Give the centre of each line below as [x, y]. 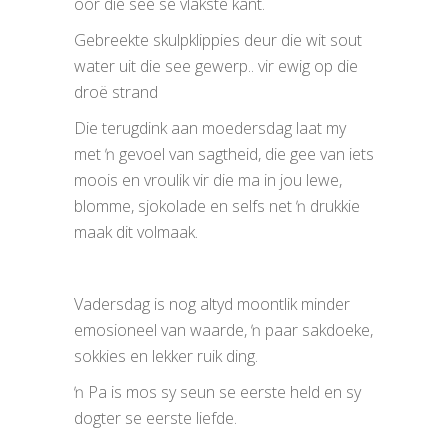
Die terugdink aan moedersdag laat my [210, 128]
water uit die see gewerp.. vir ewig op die [216, 66]
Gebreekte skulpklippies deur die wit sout [218, 40]
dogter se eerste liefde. [155, 418]
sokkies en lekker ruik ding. [166, 356]
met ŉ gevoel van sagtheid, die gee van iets [224, 154]
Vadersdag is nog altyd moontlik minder [212, 304]
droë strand [116, 92]
